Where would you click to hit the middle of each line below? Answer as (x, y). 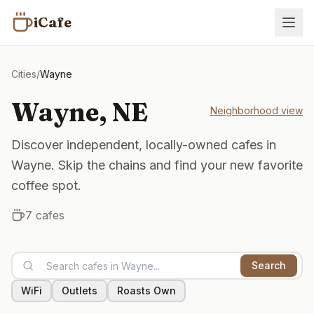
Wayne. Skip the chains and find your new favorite (157, 165)
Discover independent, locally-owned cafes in (144, 145)
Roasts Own (146, 291)
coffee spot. (46, 185)
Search (269, 265)
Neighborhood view (257, 110)
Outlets (80, 291)
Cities (24, 74)
